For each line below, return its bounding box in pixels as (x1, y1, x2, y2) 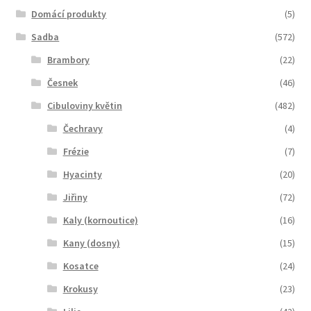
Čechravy (62, 121, 103, 135)
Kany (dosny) (62, 236, 120, 249)
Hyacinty (62, 167, 102, 180)
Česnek (47, 76, 78, 89)
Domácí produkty (31, 7, 107, 20)
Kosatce (62, 259, 99, 272)
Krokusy (62, 282, 98, 295)
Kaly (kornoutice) (62, 213, 138, 226)
